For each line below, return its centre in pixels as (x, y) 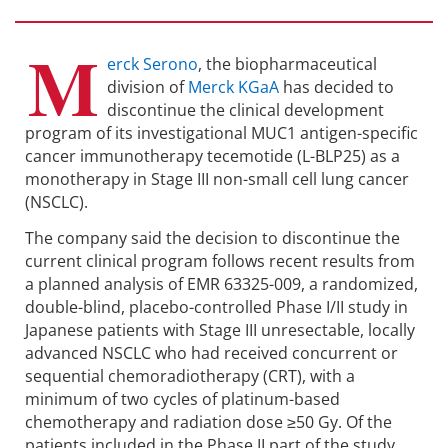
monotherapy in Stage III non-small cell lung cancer (217, 179)
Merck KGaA (233, 87)
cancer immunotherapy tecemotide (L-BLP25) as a (212, 156)
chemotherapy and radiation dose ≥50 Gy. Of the (208, 421)
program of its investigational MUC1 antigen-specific (221, 133)
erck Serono (152, 64)
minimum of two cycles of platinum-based (182, 398)
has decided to (336, 87)
